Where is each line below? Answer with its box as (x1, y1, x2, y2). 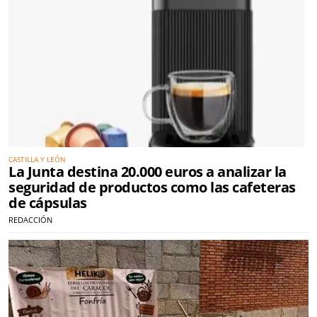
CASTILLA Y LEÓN (8, 154, 66, 164)
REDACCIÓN (8, 214, 52, 225)
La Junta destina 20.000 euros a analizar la (8, 162, 287, 181)
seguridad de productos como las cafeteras (8, 178, 296, 197)
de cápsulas (8, 193, 87, 212)
